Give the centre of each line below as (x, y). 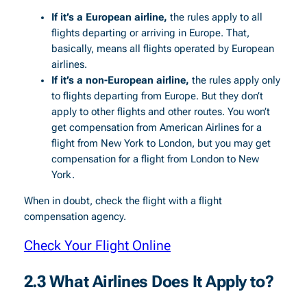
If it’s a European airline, (109, 18)
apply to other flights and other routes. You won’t (160, 112)
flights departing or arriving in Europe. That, (150, 34)
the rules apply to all (214, 18)
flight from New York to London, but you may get (161, 144)
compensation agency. (75, 217)
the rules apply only (234, 81)
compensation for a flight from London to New (155, 160)
